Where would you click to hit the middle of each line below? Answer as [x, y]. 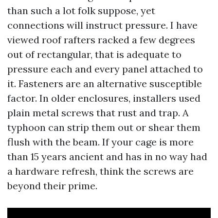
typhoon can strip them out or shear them [104, 127]
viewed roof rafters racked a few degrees [101, 40]
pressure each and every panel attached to [105, 69]
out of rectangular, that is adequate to [94, 54]
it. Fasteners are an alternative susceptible [105, 83]
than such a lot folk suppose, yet [81, 10]
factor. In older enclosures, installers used [104, 98]
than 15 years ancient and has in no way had [107, 156]
